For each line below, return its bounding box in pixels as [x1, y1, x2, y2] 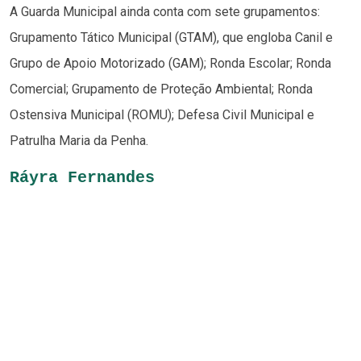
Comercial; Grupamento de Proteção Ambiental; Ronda [10, 81, 313, 97]
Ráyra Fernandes [10, 168, 155, 187]
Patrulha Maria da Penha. [10, 132, 148, 148]
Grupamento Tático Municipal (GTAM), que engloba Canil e [10, 29, 333, 45]
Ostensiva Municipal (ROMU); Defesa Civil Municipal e [10, 106, 314, 122]
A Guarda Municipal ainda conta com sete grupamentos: [10, 3, 320, 19]
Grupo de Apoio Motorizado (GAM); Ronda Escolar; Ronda [10, 55, 331, 71]
